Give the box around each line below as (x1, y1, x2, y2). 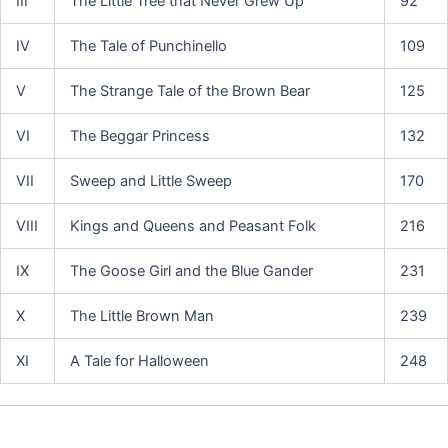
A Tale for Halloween (69, 351, 209, 370)
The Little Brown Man (69, 306, 214, 325)
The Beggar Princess (69, 126, 210, 145)
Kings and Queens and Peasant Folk (69, 216, 316, 235)
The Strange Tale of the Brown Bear (69, 81, 310, 100)
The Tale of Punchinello (69, 36, 227, 55)
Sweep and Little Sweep (69, 171, 232, 190)
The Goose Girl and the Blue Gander (69, 261, 313, 280)
